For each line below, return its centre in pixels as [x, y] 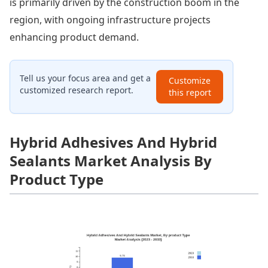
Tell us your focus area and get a [85, 78]
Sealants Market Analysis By [111, 160]
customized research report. [77, 90]
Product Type [57, 179]
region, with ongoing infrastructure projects [110, 19]
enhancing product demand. [74, 37]
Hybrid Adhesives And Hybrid [113, 142]
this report [190, 92]
